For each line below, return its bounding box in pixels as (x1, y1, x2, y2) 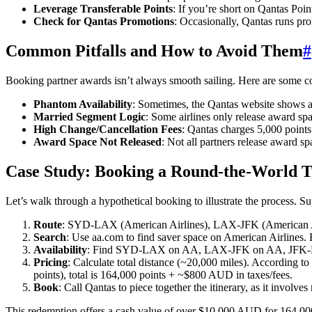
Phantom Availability (33, 98, 132, 111)
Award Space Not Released (33, 136, 162, 148)
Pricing (33, 256, 68, 268)
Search (33, 231, 66, 243)
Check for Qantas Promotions (33, 15, 174, 28)
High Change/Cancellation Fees (33, 123, 182, 136)
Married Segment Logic (33, 111, 146, 123)
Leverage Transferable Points (33, 3, 173, 15)
